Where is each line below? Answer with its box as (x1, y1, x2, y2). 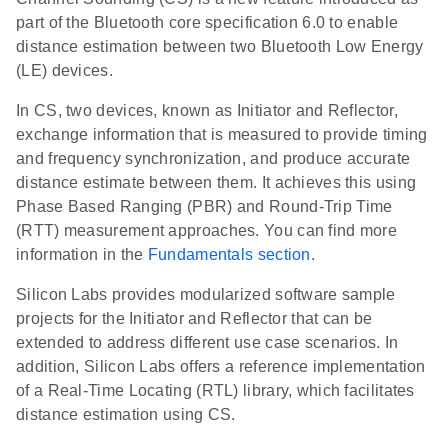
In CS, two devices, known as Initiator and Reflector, (16, 102, 398, 120)
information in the (16, 246, 148, 264)
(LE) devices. (16, 62, 113, 80)
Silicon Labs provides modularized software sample (16, 286, 396, 304)
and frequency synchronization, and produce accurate (16, 150, 411, 168)
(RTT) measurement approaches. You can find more (16, 222, 398, 240)
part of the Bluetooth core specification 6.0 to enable (16, 14, 399, 32)
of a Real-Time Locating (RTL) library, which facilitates (16, 382, 415, 400)
